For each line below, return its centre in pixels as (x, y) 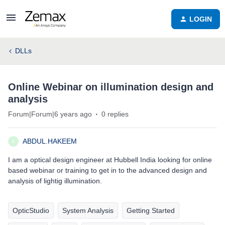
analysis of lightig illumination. (56, 181)
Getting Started (151, 210)
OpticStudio (31, 210)
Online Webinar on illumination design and (111, 87)
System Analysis (88, 210)
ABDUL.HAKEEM (50, 141)
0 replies (115, 114)
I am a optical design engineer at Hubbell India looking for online (110, 160)
